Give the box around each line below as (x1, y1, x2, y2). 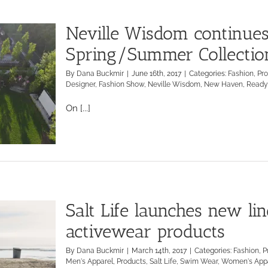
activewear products (66, 221, 225, 242)
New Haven (204, 80, 243, 89)
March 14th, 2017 (132, 246, 187, 255)
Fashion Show (99, 80, 144, 89)
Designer (66, 80, 95, 89)
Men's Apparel (66, 257, 113, 266)
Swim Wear (180, 257, 218, 266)
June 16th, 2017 (132, 69, 181, 78)
